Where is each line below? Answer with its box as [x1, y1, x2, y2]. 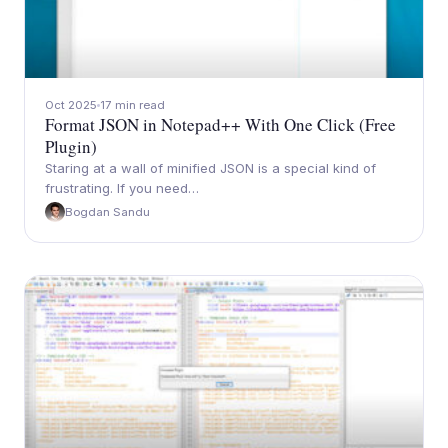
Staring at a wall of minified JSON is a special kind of [45, 160, 376, 176]
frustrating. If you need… [45, 180, 199, 196]
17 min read [100, 98, 165, 112]
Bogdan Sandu [65, 205, 150, 219]
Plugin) [45, 135, 97, 158]
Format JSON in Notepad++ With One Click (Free [45, 113, 396, 136]
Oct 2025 [45, 98, 97, 112]
